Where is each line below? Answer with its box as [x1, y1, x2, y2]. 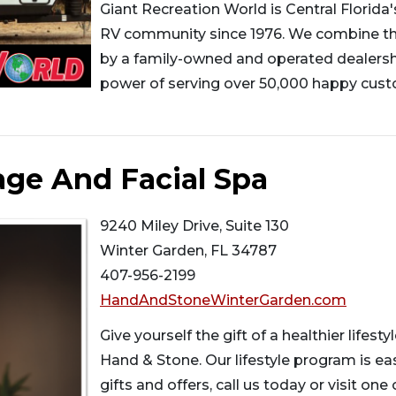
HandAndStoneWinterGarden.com [100, 291, 346, 308]
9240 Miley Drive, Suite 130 [100, 217, 289, 234]
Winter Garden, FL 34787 [100, 241, 277, 259]
